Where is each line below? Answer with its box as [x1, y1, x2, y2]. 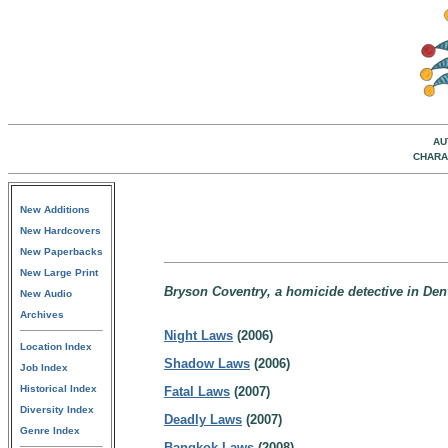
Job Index [20, 362, 68, 373]
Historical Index [20, 383, 97, 394]
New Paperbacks [20, 246, 103, 257]
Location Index [20, 341, 92, 352]
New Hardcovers [20, 225, 101, 236]
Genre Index [20, 425, 80, 436]
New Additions [20, 204, 90, 215]
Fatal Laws [164, 384, 230, 399]
